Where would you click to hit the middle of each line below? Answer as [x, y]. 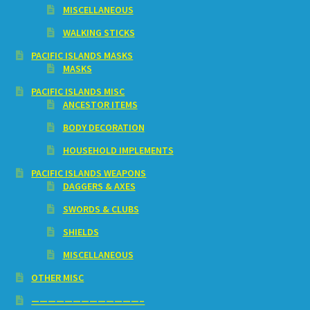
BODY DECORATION [103, 128]
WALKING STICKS [99, 33]
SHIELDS [81, 232]
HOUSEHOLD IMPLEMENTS [118, 151]
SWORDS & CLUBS [101, 209]
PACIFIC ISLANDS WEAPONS [89, 173]
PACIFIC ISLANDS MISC [78, 92]
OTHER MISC [58, 278]
